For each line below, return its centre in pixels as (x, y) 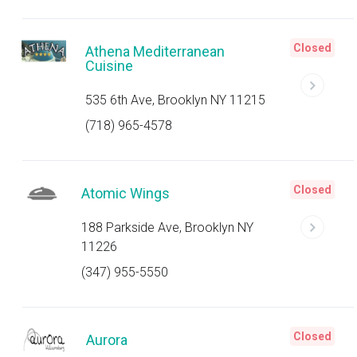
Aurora (107, 340)
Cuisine (109, 66)
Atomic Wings (126, 193)
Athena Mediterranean (155, 51)
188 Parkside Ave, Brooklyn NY (168, 228)
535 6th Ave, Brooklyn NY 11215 (175, 100)
